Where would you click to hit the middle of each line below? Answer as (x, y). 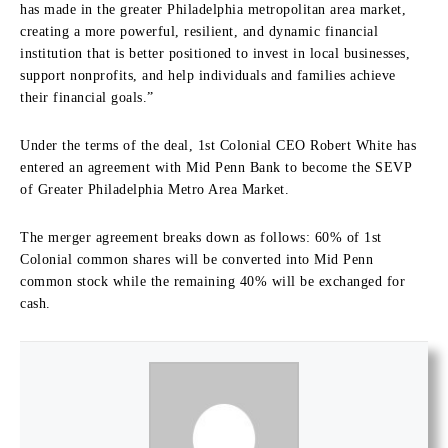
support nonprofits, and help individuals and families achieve (208, 75)
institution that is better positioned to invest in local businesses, (215, 53)
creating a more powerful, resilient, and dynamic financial (199, 31)
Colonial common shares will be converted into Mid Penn (196, 259)
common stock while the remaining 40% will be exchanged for (212, 281)
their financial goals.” (89, 97)
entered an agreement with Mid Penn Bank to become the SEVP (215, 167)
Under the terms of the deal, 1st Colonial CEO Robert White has (218, 145)
